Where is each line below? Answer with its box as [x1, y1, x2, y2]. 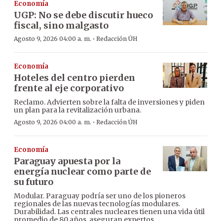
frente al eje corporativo [14, 82, 124, 94]
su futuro [14, 176, 53, 188]
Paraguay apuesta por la [14, 155, 120, 167]
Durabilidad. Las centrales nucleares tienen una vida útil [14, 207, 205, 217]
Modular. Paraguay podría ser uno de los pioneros [14, 191, 185, 201]
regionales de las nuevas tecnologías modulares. [14, 199, 180, 209]
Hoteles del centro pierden [14, 72, 135, 84]
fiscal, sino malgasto [14, 20, 109, 32]
